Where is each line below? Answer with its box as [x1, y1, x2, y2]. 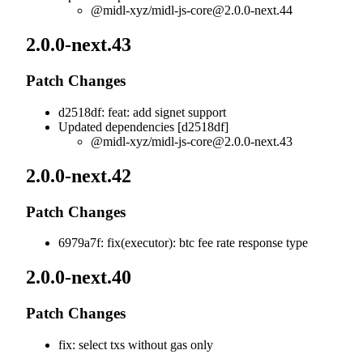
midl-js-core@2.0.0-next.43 [152, 134, 293, 148]
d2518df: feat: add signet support [58, 105, 226, 119]
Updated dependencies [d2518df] [58, 119, 228, 134]
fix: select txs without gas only [58, 338, 213, 352]
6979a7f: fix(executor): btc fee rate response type [58, 236, 308, 250]
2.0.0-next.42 [26, 164, 136, 186]
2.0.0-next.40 [26, 267, 136, 288]
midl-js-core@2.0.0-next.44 [152, 3, 293, 18]
